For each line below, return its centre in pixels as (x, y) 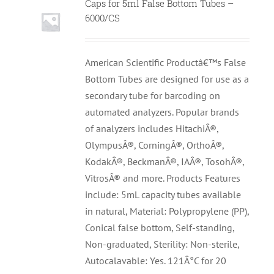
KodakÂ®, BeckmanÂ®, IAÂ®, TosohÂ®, (165, 162)
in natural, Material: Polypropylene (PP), (167, 211)
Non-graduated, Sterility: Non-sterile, (162, 244)
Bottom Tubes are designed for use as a (167, 79)
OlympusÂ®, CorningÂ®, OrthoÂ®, (155, 145)
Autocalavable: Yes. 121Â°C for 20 (156, 261)
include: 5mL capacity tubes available (163, 195)
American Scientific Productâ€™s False (166, 63)
